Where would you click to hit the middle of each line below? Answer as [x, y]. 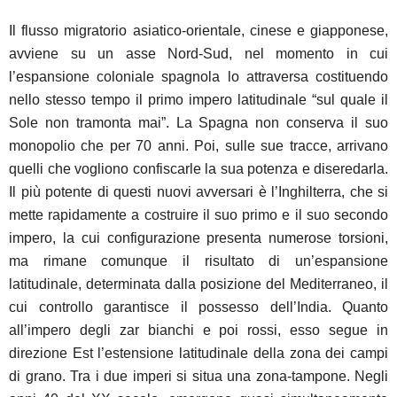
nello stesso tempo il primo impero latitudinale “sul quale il [198, 99]
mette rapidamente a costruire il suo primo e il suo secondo [198, 214]
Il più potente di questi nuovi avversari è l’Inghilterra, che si [198, 191]
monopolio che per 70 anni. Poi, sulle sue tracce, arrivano [198, 145]
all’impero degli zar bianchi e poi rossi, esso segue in [198, 330]
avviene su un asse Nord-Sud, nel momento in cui [198, 53]
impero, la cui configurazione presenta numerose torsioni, [198, 237]
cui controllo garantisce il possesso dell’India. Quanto [198, 307]
